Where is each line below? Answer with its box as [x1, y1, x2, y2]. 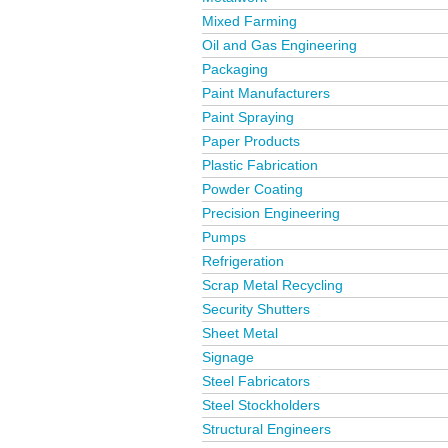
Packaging [202, 61, 268, 77]
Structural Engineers [202, 421, 331, 437]
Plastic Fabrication [202, 157, 318, 173]
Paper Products [202, 133, 300, 149]
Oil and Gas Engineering [202, 37, 357, 53]
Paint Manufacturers [202, 85, 330, 101]
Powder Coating [202, 181, 303, 197]
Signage [202, 349, 254, 365]
